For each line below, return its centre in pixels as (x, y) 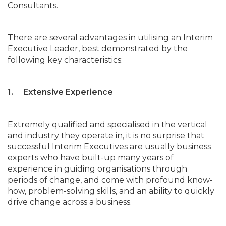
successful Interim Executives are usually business (109, 146)
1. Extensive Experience (60, 92)
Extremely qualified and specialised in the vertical (107, 124)
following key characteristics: (65, 60)
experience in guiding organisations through (97, 168)
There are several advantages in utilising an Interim (110, 37)
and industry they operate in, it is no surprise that (106, 135)
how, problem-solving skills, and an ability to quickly (111, 191)
